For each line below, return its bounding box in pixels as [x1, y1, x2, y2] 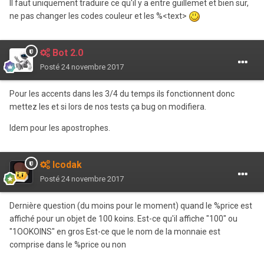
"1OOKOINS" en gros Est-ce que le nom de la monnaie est [9, 227, 220, 237]
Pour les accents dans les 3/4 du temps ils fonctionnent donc [9, 89, 235, 99]
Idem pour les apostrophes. [9, 123, 110, 133]
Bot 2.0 [50, 47, 83, 59]
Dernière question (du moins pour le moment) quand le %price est [9, 201, 252, 211]
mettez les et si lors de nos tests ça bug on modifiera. [9, 102, 206, 112]
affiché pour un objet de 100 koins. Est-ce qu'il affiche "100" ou [9, 214, 237, 224]
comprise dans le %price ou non [9, 240, 126, 250]
